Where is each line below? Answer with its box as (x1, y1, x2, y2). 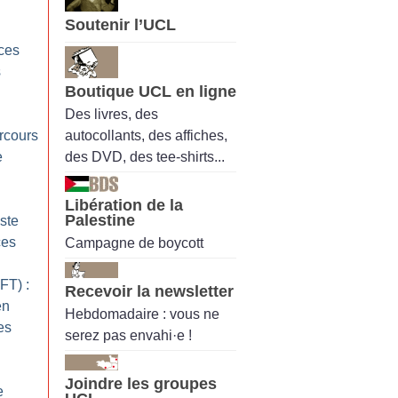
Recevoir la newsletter (65, 283, 234, 301)
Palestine (65, 211, 135, 229)
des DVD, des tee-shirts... (65, 148, 225, 164)
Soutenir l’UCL (65, 16, 176, 35)
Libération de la (65, 195, 183, 214)
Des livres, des (65, 106, 158, 122)
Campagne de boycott (65, 235, 203, 251)
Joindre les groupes (65, 375, 217, 394)
